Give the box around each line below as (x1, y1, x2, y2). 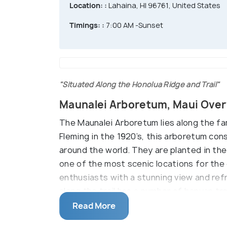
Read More (72, 200, 116, 212)
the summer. (59, 199, 109, 211)
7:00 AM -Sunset (104, 20, 163, 30)
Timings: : (69, 20, 104, 30)
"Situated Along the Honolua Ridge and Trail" (59, 80, 220, 90)
